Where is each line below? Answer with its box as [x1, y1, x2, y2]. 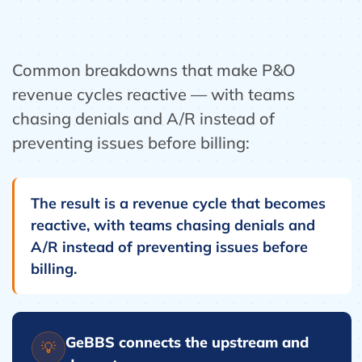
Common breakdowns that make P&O [12, 60, 296, 80]
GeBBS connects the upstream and [65, 333, 309, 351]
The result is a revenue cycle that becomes [31, 194, 326, 213]
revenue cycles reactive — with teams [12, 84, 295, 104]
